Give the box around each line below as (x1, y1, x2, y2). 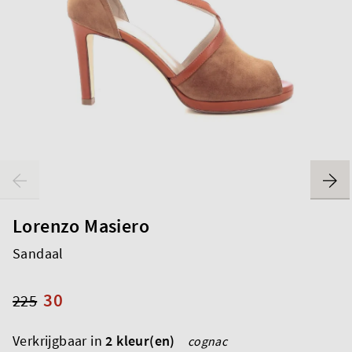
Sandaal (13, 244, 64, 262)
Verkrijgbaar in (13, 331, 106, 350)
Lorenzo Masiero (13, 213, 149, 238)
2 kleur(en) (105, 331, 175, 350)
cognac (187, 332, 228, 349)
